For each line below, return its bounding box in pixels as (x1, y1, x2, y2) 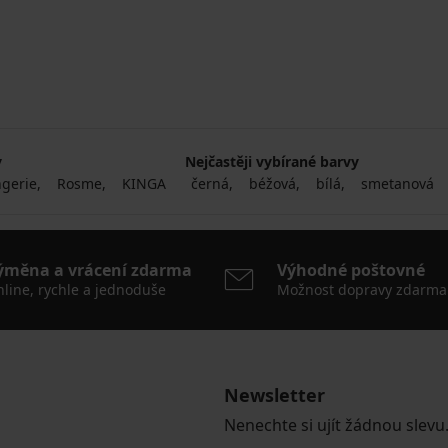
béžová (249, 173, 297, 193)
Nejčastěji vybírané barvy (185, 151, 360, 171)
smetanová (361, 173, 435, 193)
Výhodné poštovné (277, 258, 425, 281)
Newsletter (224, 382, 325, 407)
